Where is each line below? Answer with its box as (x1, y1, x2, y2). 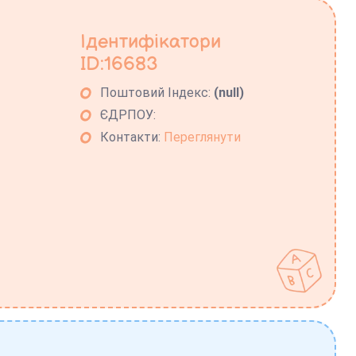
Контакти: (100, 130, 164, 145)
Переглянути (164, 130, 242, 145)
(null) (214, 85, 245, 101)
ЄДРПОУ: (100, 107, 157, 123)
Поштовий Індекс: (100, 85, 215, 101)
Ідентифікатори (80, 30, 222, 54)
